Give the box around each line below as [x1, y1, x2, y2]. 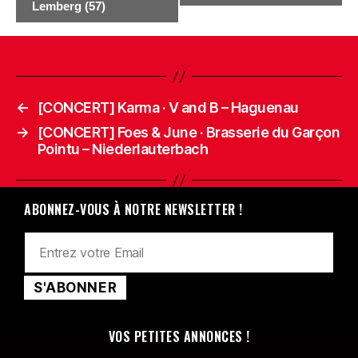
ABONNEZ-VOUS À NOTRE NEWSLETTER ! [24, 200, 243, 220]
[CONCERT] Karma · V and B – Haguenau [37, 99, 299, 117]
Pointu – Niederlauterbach [37, 141, 209, 158]
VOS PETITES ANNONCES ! [108, 327, 250, 347]
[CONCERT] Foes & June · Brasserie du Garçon [37, 124, 340, 141]
